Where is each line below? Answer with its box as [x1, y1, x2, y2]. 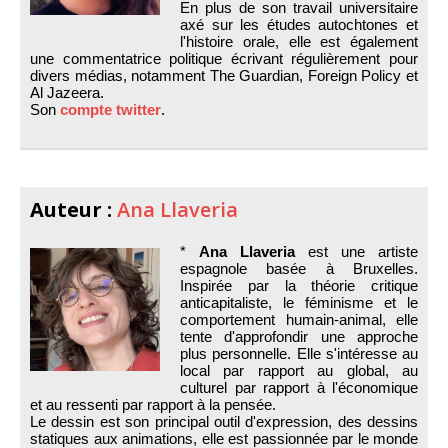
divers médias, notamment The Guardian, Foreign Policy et [30, 66, 418, 84]
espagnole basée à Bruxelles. [180, 259, 418, 277]
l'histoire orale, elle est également [180, 32, 418, 50]
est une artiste [295, 242, 418, 260]
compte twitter [60, 100, 161, 118]
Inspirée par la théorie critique [180, 276, 418, 294]
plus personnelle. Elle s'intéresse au [180, 344, 418, 362]
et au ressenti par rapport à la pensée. [30, 395, 276, 413]
